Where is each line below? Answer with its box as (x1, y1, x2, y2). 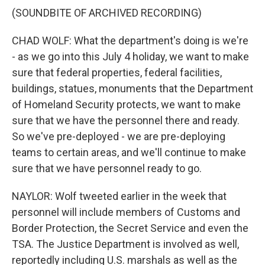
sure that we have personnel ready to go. (12, 162, 202, 174)
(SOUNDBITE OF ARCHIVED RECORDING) (12, 7, 202, 19)
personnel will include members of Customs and (12, 206, 240, 218)
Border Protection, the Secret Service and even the (12, 222, 248, 234)
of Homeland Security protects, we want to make (12, 98, 241, 111)
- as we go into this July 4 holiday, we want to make (12, 50, 249, 63)
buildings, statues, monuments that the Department (12, 82, 253, 95)
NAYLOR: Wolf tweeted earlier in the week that (12, 190, 227, 202)
